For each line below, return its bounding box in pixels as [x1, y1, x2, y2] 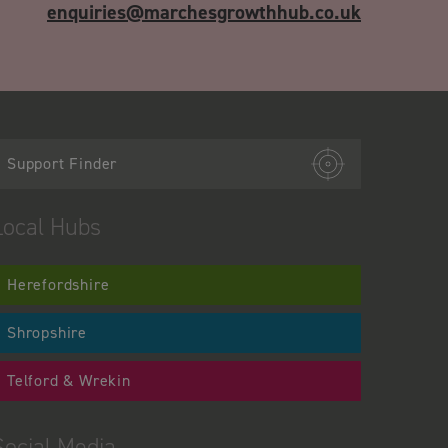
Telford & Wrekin [7, 369, 131, 391]
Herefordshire [7, 273, 110, 295]
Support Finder [7, 152, 118, 174]
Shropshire [7, 321, 87, 343]
